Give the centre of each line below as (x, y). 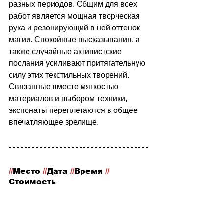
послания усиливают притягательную (78, 63)
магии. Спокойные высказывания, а (75, 39)
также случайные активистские (66, 51)
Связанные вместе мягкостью (65, 86)
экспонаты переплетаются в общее (74, 110)
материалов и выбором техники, (69, 98)
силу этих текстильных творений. (70, 75)
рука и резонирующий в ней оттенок (75, 27)
